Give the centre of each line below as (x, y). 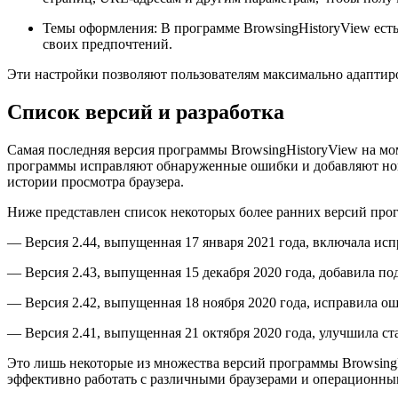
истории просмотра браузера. (96, 182)
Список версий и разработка (146, 112)
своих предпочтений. (107, 44)
